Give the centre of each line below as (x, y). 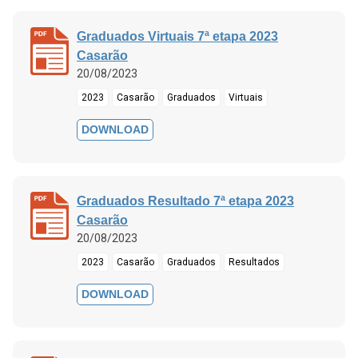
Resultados (254, 262)
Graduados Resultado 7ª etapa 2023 (185, 201)
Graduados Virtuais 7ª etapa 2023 (177, 36)
